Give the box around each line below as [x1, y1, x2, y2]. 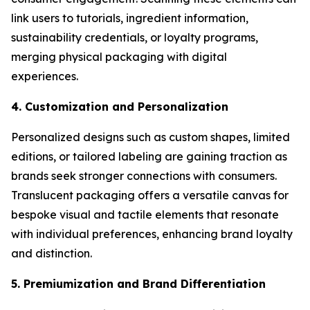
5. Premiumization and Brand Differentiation [11, 276, 266, 291]
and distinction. [11, 246, 95, 260]
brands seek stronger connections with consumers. [11, 168, 277, 183]
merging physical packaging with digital [11, 49, 227, 64]
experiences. [11, 69, 81, 83]
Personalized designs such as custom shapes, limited [11, 129, 290, 144]
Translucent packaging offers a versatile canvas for [11, 188, 289, 202]
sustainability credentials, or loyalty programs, [11, 30, 258, 44]
